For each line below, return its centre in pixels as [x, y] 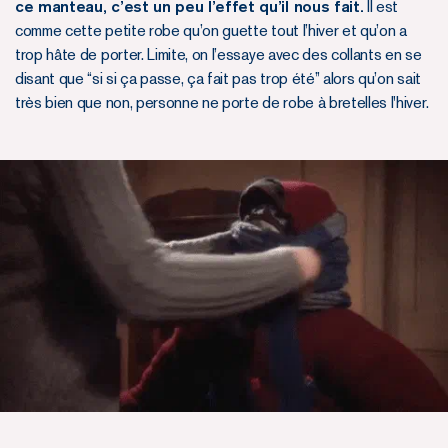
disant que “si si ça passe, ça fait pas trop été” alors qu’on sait [218, 78]
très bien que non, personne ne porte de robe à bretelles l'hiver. [222, 102]
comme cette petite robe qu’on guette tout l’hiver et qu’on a [211, 30]
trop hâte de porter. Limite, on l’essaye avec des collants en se [218, 54]
